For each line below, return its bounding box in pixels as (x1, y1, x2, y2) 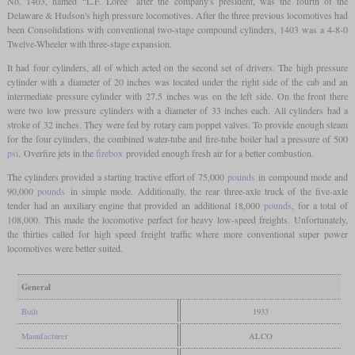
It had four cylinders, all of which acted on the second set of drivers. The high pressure (6, 61, 349, 74)
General (21, 281, 51, 294)
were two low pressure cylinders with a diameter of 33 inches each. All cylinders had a (6, 104, 349, 117)
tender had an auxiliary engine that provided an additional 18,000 (6, 199, 264, 212)
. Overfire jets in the (17, 147, 96, 160)
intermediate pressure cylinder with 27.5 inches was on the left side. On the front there (6, 90, 349, 103)
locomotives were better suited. (6, 242, 123, 255)
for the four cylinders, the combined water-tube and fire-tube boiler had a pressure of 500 (6, 132, 349, 146)
